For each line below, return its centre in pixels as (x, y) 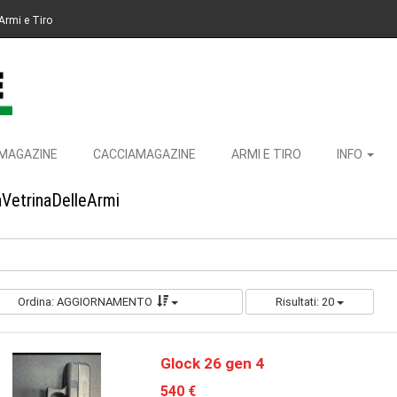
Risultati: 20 (306, 302)
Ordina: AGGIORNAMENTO (85, 302)
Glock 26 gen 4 (212, 363)
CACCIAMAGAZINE (144, 154)
